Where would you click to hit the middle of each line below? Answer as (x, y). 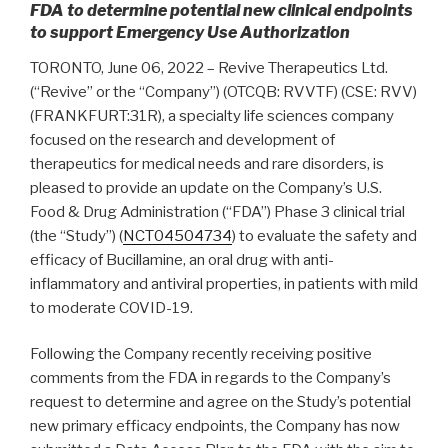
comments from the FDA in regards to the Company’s (210, 378)
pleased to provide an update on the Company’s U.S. (206, 187)
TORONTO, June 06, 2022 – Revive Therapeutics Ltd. (209, 67)
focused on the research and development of (182, 139)
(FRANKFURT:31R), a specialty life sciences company (212, 115)
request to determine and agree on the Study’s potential (220, 402)
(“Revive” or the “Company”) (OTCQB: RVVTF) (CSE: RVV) (223, 91)
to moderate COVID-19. (111, 307)
